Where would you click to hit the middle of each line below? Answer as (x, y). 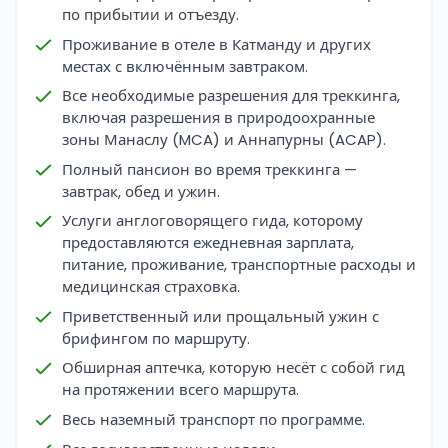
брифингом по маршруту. (156, 338)
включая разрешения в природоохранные (218, 118)
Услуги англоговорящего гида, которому (212, 221)
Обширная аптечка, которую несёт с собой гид (233, 368)
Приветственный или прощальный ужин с (220, 316)
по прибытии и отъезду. (150, 15)
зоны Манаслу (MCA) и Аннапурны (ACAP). (224, 140)
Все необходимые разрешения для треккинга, (231, 96)
